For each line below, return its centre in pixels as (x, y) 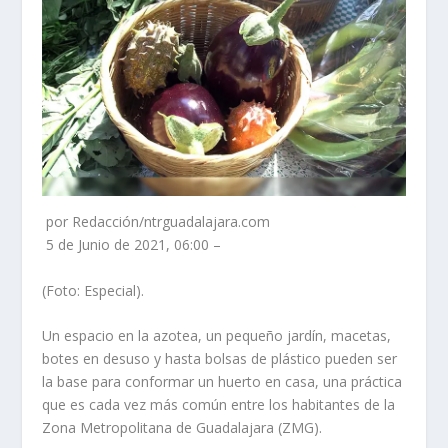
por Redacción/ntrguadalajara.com (156, 222)
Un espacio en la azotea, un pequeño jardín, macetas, (217, 335)
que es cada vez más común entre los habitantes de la (219, 404)
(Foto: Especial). (93, 290)
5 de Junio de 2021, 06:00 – (132, 245)
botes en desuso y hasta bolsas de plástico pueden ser (220, 358)
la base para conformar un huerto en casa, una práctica (222, 381)
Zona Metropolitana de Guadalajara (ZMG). (182, 427)
